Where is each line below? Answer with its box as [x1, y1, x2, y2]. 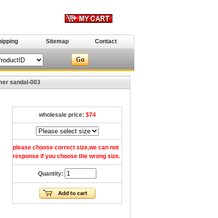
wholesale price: [38, 111, 86, 118]
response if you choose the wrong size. [13, 153, 120, 160]
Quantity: [38, 170, 65, 177]
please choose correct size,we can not [13, 144, 119, 151]
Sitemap [45, 38, 69, 45]
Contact [95, 38, 117, 45]
